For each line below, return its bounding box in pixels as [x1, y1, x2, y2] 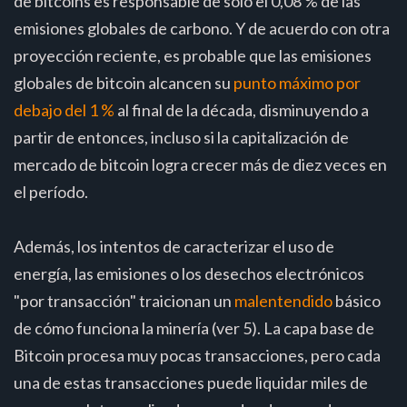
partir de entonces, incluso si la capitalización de [14, 126, 349, 147]
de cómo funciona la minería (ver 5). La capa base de [14, 317, 374, 338]
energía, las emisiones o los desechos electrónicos [14, 263, 364, 283]
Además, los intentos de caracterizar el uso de [14, 235, 334, 256]
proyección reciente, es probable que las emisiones [14, 45, 372, 65]
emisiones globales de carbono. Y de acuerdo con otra [14, 17, 390, 38]
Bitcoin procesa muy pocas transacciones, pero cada [14, 344, 381, 365]
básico [333, 290, 381, 311]
